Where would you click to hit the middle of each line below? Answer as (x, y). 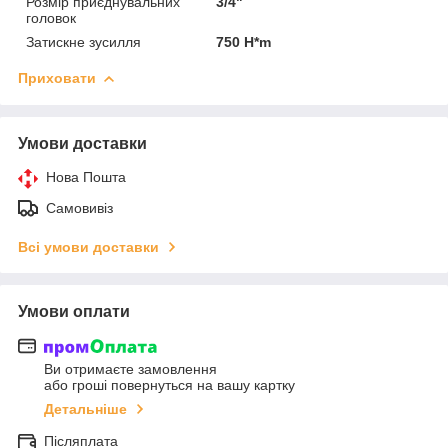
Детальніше (85, 409)
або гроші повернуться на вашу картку (169, 385)
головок (51, 17)
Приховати (57, 77)
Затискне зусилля (83, 41)
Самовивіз (79, 207)
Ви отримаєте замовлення (130, 369)
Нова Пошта (86, 176)
